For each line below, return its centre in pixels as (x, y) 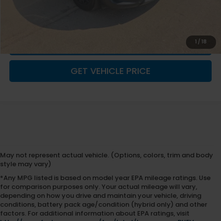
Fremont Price (32, 7)
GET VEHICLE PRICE (111, 71)
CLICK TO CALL (111, 44)
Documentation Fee (42, 21)
